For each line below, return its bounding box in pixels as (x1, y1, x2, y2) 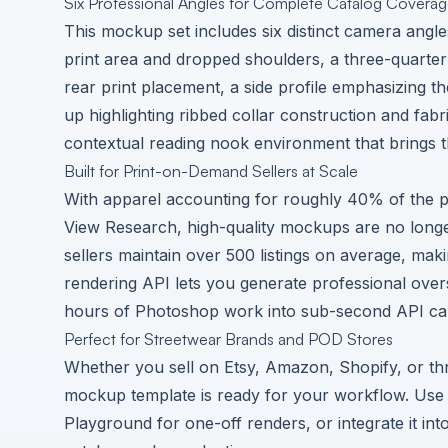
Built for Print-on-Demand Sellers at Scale (64, 161, 358, 181)
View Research (64, 217, 177, 237)
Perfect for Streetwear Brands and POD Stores (64, 329, 393, 349)
